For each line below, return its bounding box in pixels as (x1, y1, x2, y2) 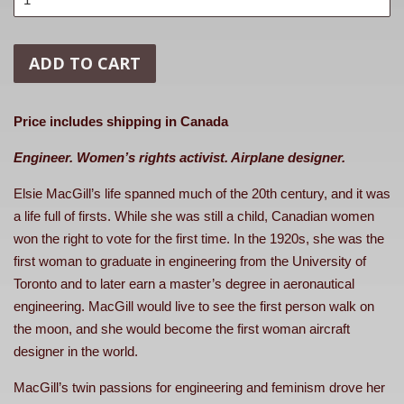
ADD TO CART (29, 51, 141, 74)
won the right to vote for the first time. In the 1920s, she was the (14, 230, 384, 246)
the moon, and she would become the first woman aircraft (14, 320, 350, 336)
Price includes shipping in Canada (14, 113, 228, 129)
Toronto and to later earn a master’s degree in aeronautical (14, 275, 354, 291)
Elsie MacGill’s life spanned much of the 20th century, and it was (14, 185, 390, 201)
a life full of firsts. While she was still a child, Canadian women (14, 207, 374, 224)
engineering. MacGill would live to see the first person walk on (14, 298, 374, 314)
